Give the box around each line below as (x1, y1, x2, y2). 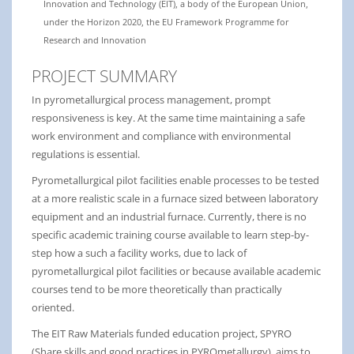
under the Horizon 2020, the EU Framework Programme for (43, 16, 289, 28)
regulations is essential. (32, 147, 140, 162)
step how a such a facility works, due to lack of (32, 246, 247, 261)
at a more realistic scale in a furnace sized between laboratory (32, 191, 318, 206)
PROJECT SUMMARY (32, 65, 177, 88)
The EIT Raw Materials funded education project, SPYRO (32, 326, 292, 341)
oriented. (32, 300, 74, 315)
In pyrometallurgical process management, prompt (32, 92, 271, 107)
